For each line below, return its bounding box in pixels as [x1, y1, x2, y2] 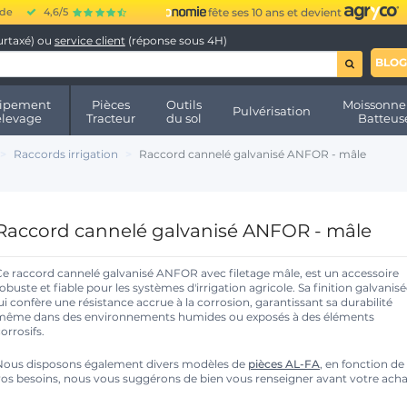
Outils [166, 96, 203, 112]
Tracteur [85, 110, 135, 125]
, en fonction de [320, 357, 404, 372]
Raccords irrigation [14, 147, 118, 162]
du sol [166, 110, 203, 125]
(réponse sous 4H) [124, 33, 227, 47]
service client [54, 33, 125, 47]
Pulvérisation [233, 104, 312, 119]
